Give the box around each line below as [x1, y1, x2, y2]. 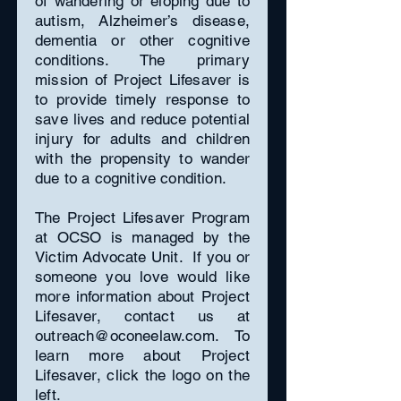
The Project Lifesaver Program [35, 209, 250, 226]
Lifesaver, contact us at [35, 307, 250, 325]
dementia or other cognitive [35, 31, 250, 49]
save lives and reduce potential [35, 110, 250, 128]
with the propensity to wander [35, 149, 250, 167]
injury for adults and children [35, 130, 250, 148]
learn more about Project [35, 346, 250, 364]
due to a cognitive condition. [35, 169, 226, 187]
